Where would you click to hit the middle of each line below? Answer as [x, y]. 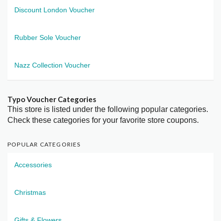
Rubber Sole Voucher [48, 38]
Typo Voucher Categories [52, 99]
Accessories [33, 165]
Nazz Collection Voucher [52, 65]
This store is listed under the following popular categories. [108, 110]
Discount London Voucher [55, 10]
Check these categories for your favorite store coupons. [103, 120]
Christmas [30, 193]
